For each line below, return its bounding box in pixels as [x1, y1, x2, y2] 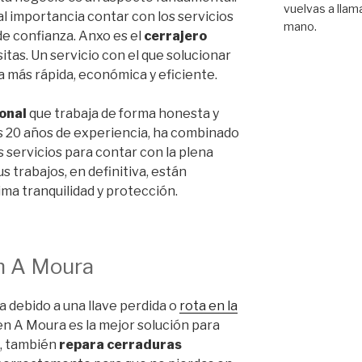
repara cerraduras [57, 337, 182, 353]
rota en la [179, 298, 238, 314]
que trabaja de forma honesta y [27, 105, 219, 121]
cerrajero [144, 27, 207, 44]
